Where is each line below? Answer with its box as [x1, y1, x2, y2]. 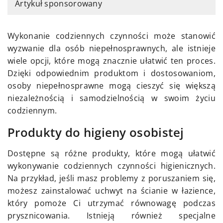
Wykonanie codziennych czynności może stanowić [7, 30, 216, 41]
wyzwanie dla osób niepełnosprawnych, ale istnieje [7, 42, 216, 54]
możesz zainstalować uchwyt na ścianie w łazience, [7, 185, 216, 196]
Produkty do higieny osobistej [7, 123, 184, 140]
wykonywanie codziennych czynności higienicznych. [7, 160, 216, 171]
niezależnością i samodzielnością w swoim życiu [7, 92, 216, 104]
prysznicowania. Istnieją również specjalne [7, 210, 216, 221]
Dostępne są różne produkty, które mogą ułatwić [7, 147, 216, 159]
